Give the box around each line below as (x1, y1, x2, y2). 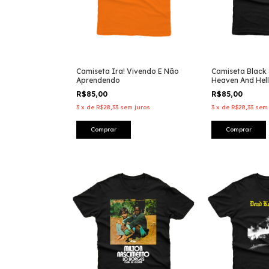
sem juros (120, 103, 150, 112)
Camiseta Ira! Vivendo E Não (76, 67, 179, 76)
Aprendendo (76, 76, 120, 85)
